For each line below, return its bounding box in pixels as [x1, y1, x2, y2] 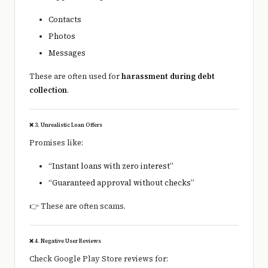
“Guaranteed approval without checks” [48, 178, 194, 188]
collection [29, 85, 67, 96]
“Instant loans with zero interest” [48, 161, 173, 172]
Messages [48, 48, 86, 59]
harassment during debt [121, 71, 215, 82]
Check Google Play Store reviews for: [29, 254, 168, 264]
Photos [48, 31, 75, 42]
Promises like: [29, 138, 83, 148]
